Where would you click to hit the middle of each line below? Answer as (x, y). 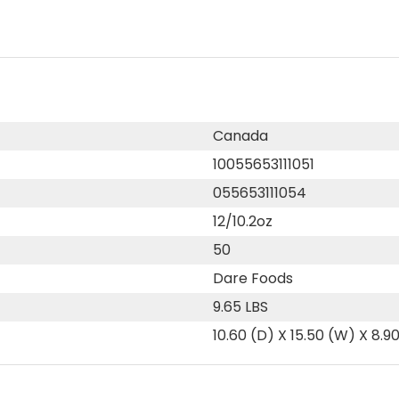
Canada (240, 135)
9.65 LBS (240, 306)
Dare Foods (253, 278)
